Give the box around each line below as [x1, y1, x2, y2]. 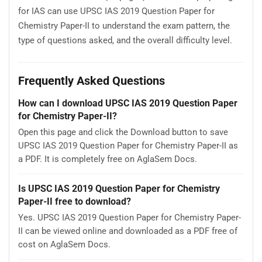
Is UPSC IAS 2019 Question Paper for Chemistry [18, 182, 220, 194]
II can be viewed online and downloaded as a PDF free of [18, 225, 237, 236]
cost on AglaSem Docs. [18, 239, 111, 250]
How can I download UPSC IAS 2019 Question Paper [18, 97, 237, 109]
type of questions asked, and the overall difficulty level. [18, 35, 232, 46]
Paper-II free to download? [18, 195, 131, 207]
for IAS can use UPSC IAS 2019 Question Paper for [18, 6, 215, 17]
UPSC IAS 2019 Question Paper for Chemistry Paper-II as [18, 140, 238, 151]
